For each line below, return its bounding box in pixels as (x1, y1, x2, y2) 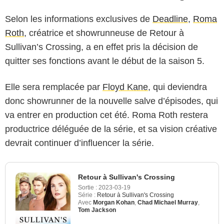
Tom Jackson (78, 206, 116, 213)
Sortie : (78, 183, 97, 191)
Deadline (152, 13, 188, 24)
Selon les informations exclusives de (5, 13, 152, 24)
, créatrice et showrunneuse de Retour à (24, 27, 184, 38)
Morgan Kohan (93, 198, 134, 206)
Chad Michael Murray (137, 198, 198, 206)
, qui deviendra (148, 81, 207, 92)
